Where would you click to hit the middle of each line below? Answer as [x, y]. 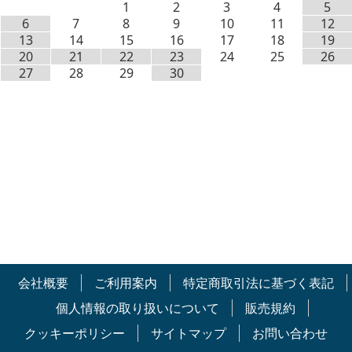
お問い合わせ [290, 334]
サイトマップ [189, 334]
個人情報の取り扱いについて [137, 308]
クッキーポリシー [75, 334]
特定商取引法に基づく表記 [258, 283]
